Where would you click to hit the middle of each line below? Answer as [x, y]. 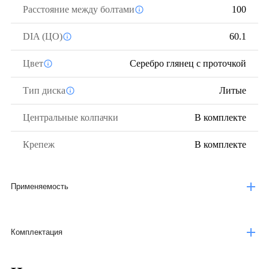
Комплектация [37, 232]
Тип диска [44, 90]
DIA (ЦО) [43, 36]
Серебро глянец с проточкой [188, 63]
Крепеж [39, 144]
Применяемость [40, 186]
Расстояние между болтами [79, 9]
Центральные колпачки [71, 117]
